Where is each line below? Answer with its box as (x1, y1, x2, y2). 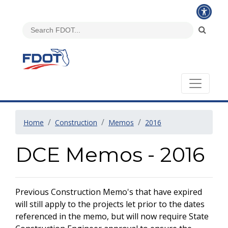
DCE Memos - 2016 (15, 142, 205, 167)
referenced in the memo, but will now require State (15, 211, 209, 222)
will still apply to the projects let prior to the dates (15, 198, 205, 210)
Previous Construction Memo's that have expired (15, 186, 202, 197)
